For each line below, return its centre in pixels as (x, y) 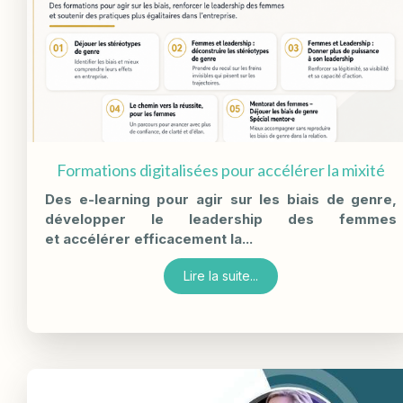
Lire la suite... (221, 276)
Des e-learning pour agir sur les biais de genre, (221, 200)
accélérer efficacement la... (158, 239)
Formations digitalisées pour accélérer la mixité (221, 170)
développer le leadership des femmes (221, 219)
